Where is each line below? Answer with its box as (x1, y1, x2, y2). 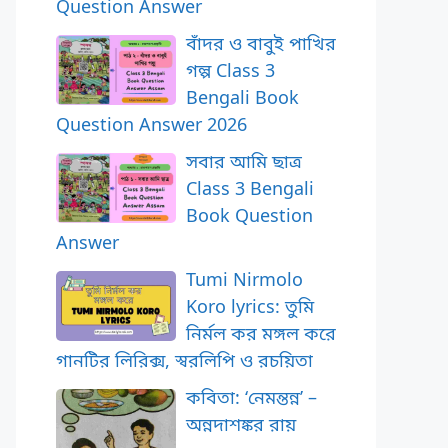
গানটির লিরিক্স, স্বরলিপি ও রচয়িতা (56, 348, 313, 372)
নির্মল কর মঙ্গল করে (186, 321, 336, 345)
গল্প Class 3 (186, 58, 275, 82)
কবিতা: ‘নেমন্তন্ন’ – (186, 385, 317, 409)
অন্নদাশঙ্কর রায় (186, 412, 296, 436)
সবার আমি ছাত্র (186, 149, 302, 173)
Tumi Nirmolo (186, 267, 303, 291)
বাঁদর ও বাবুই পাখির (186, 31, 336, 55)
